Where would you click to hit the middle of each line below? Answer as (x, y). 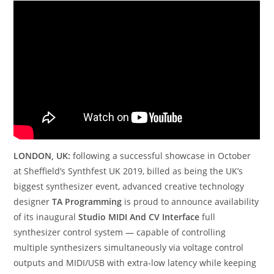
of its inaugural (46, 217)
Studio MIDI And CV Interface (140, 217)
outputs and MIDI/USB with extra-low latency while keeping (135, 263)
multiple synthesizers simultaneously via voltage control (129, 248)
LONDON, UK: (43, 156)
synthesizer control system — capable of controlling (120, 232)
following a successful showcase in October (162, 156)
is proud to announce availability (192, 202)
